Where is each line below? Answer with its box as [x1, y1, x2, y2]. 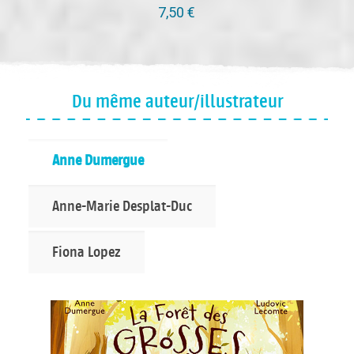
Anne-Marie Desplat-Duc [51, 198, 192, 216]
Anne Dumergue [51, 152, 144, 170]
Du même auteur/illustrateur [71, 91, 283, 114]
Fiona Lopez [51, 243, 121, 262]
